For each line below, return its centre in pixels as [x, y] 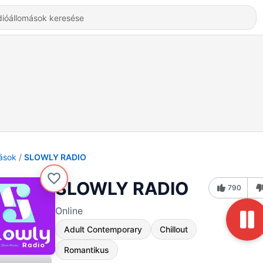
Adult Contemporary [103, 229]
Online [69, 211]
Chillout [174, 229]
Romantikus [87, 250]
